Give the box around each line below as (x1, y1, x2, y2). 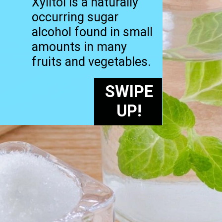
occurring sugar (32, 9, 119, 24)
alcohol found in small (32, 24, 153, 39)
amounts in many (32, 39, 127, 54)
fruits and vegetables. (32, 54, 151, 69)
